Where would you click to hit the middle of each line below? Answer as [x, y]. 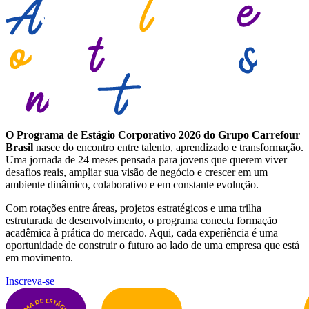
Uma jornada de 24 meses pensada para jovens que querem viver [146, 160]
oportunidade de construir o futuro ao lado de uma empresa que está [152, 246]
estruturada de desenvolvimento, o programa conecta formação [141, 221]
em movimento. [39, 258]
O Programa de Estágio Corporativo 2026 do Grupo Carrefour [153, 135]
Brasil [19, 148]
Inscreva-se [30, 281]
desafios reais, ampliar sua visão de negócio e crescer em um [137, 172]
